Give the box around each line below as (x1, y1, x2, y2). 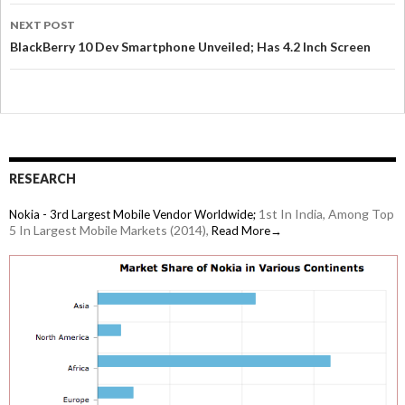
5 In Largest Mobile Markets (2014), (9, 222, 212, 239)
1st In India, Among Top (256, 206, 394, 222)
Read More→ (212, 223, 282, 239)
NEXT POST (10, 18, 75, 33)
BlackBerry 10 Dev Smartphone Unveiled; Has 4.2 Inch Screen (10, 39, 371, 55)
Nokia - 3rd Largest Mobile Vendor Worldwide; (9, 207, 256, 222)
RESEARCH (9, 171, 76, 187)
